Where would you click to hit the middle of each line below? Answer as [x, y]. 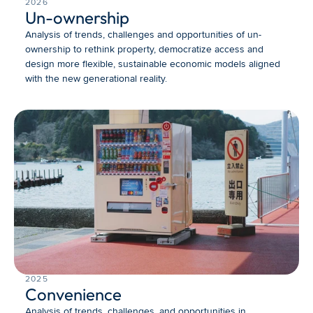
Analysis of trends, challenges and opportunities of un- [143, 35]
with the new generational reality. [96, 79]
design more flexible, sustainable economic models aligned [153, 64]
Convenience [73, 294]
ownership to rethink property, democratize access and [144, 49]
